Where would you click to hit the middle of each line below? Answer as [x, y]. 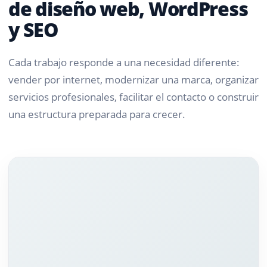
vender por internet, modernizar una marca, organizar [133, 79]
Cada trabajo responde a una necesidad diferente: [124, 62]
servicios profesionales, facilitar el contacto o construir [133, 97]
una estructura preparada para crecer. [97, 114]
